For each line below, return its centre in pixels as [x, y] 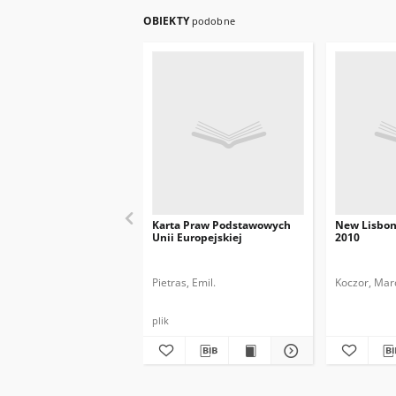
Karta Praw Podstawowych [221, 225]
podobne [213, 21]
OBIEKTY [168, 21]
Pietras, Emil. [184, 282]
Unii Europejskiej [197, 237]
